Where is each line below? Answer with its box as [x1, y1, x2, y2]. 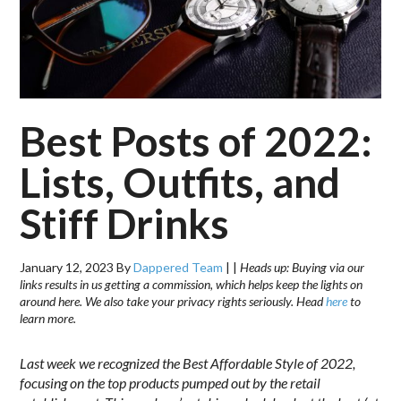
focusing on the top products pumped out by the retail [20, 373, 321, 391]
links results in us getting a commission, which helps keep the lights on [20, 276, 363, 292]
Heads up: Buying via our [240, 259, 365, 275]
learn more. [20, 310, 77, 326]
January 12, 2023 [20, 259, 115, 275]
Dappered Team [133, 259, 224, 275]
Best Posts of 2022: [20, 115, 373, 166]
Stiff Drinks [20, 198, 230, 248]
